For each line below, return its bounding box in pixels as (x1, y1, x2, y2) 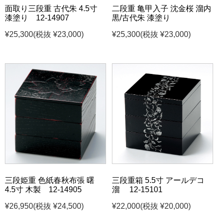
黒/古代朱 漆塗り (112, 13, 171, 22)
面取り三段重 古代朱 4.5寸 (5, 4, 97, 13)
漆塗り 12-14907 (5, 13, 69, 22)
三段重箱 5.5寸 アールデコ (112, 176, 205, 185)
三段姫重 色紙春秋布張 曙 (5, 176, 94, 185)
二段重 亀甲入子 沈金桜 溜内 (112, 4, 212, 13)
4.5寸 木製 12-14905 (5, 185, 82, 194)
